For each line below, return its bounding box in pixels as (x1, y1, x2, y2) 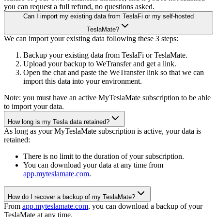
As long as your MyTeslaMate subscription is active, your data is (4, 126, 201, 135)
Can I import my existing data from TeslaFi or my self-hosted (23, 12, 194, 20)
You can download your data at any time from (23, 160, 163, 169)
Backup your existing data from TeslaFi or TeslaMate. (23, 50, 187, 59)
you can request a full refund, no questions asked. (4, 2, 155, 11)
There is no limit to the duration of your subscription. (23, 152, 184, 160)
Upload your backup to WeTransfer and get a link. (23, 59, 176, 68)
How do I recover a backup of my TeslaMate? (8, 193, 135, 201)
